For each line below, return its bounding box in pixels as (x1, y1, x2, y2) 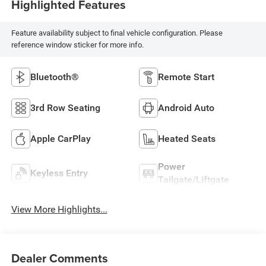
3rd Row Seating (30, 102, 100, 114)
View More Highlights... (11, 204, 107, 216)
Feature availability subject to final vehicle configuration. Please (11, 28, 223, 38)
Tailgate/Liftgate (158, 174, 229, 186)
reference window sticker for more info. (11, 40, 144, 50)
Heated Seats (158, 133, 216, 145)
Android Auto (158, 102, 214, 114)
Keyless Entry (30, 167, 88, 179)
